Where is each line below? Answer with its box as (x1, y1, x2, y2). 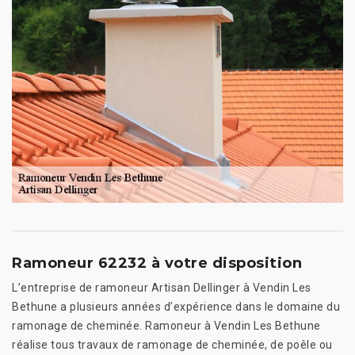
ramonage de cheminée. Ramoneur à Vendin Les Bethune (12, 319, 321, 332)
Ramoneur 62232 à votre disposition (12, 254, 302, 272)
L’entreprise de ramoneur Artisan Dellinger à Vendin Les (12, 281, 311, 294)
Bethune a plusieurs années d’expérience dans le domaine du (12, 300, 340, 313)
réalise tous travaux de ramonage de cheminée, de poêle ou (12, 338, 333, 351)
